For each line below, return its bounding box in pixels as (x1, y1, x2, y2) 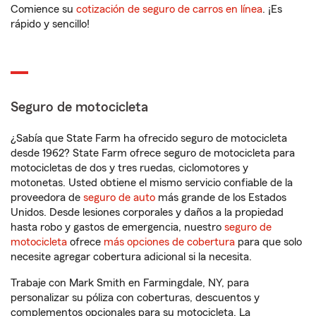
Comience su (11, 4, 76, 15)
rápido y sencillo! (11, 18, 90, 30)
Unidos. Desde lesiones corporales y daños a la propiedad (11, 207, 284, 218)
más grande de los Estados (155, 192, 286, 203)
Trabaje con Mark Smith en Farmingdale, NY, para (11, 277, 249, 288)
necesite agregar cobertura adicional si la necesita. (11, 251, 252, 262)
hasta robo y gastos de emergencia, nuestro (11, 221, 224, 233)
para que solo (235, 236, 302, 248)
